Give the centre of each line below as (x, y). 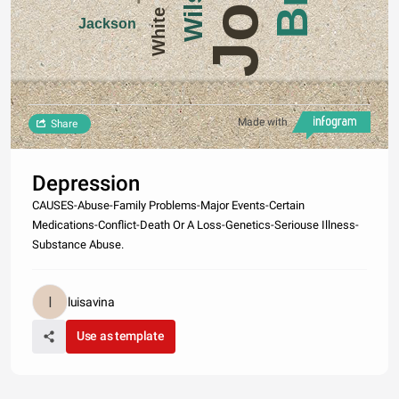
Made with (263, 122)
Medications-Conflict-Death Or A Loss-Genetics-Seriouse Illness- (195, 225)
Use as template (121, 336)
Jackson (107, 24)
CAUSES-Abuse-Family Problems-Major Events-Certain (168, 206)
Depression (86, 184)
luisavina (91, 302)
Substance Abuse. (78, 245)
